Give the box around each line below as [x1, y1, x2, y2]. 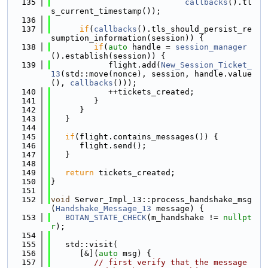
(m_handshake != [147, 213, 223, 222]
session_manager [175, 42, 247, 51]
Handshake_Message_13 [56, 204, 151, 213]
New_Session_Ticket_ [161, 60, 252, 69]
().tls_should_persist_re [137, 25, 252, 33]
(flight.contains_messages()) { [75, 132, 218, 141]
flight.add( [51, 60, 161, 69]
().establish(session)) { [51, 51, 166, 60]
